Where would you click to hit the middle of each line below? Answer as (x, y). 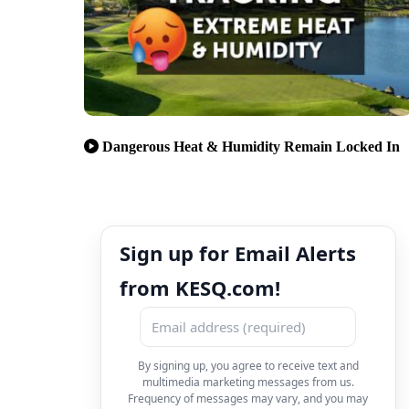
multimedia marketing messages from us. (248, 382)
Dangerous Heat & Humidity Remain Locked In (251, 146)
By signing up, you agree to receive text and (248, 365)
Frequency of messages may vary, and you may (248, 398)
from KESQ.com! (200, 287)
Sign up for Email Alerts (238, 252)
